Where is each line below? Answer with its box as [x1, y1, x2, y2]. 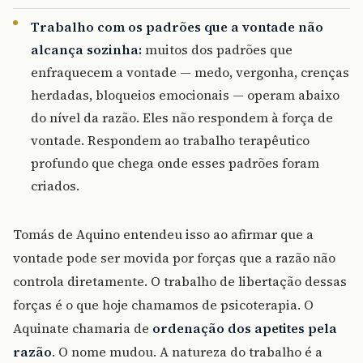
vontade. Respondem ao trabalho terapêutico [31, 130, 310, 149]
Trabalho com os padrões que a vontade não [31, 17, 324, 36]
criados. [31, 176, 80, 194]
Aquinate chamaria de [13, 318, 152, 337]
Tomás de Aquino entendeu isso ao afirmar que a [13, 224, 314, 243]
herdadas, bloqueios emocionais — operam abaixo [31, 85, 340, 104]
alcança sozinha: [31, 40, 143, 58]
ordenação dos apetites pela [152, 318, 337, 337]
